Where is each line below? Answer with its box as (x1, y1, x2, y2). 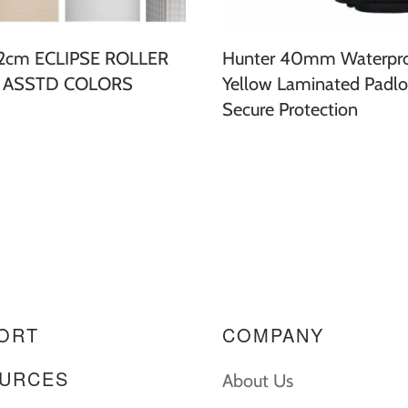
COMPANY (222, 321, 324, 349)
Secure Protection (222, 98, 358, 121)
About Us (222, 370, 293, 393)
